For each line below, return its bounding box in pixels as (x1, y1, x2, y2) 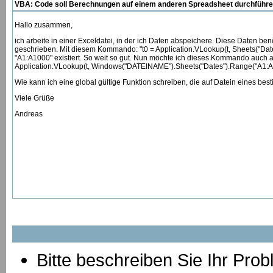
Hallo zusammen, (15, 21, 73, 29)
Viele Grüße (15, 94, 54, 102)
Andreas (15, 110, 43, 118)
